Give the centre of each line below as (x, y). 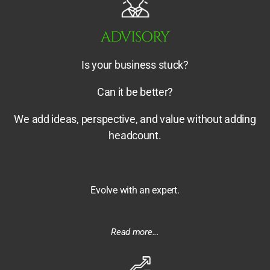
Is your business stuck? (135, 64)
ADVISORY (135, 37)
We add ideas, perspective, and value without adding (135, 119)
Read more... (135, 232)
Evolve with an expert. (135, 190)
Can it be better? (135, 92)
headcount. (135, 135)
